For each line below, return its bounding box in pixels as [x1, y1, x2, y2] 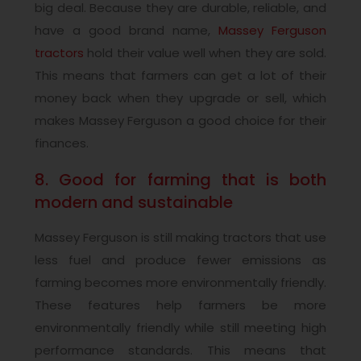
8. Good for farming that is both [35, 168, 326, 191]
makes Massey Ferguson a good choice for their [35, 112, 326, 130]
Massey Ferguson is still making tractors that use [35, 229, 326, 247]
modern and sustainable [35, 190, 233, 214]
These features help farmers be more [35, 297, 326, 314]
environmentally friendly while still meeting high [35, 319, 326, 337]
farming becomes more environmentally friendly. [35, 274, 326, 292]
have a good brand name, [35, 22, 218, 39]
